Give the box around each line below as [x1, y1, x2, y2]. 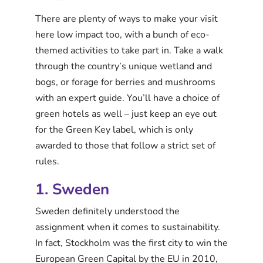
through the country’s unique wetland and [35, 60, 212, 73]
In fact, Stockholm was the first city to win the [35, 237, 228, 250]
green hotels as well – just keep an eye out [35, 107, 217, 121]
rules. [35, 155, 59, 168]
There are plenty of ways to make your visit [35, 12, 218, 26]
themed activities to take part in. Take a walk [35, 44, 223, 58]
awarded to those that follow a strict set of [35, 139, 215, 153]
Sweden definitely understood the [35, 205, 180, 218]
